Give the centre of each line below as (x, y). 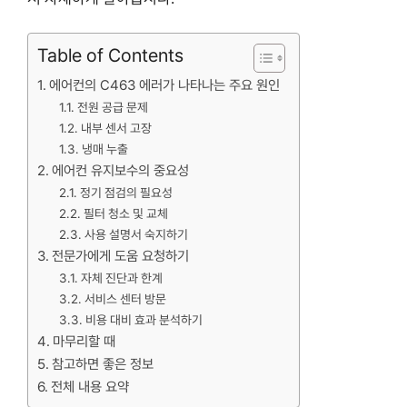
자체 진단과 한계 (121, 278)
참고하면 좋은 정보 (103, 364)
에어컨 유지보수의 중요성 (121, 171)
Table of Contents (110, 55)
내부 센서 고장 (116, 128)
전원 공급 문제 (112, 107)
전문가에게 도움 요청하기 (121, 256)
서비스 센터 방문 (125, 299)
